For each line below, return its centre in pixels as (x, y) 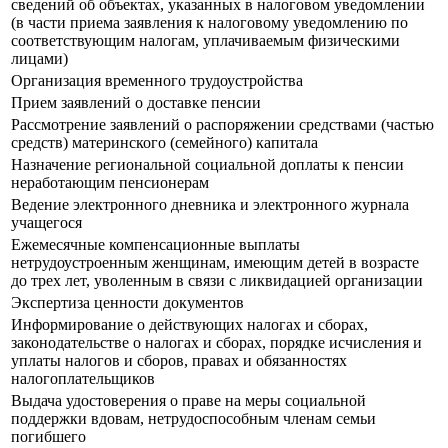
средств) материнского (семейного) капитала (164, 143)
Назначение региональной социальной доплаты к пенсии (207, 165)
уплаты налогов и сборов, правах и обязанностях (179, 361)
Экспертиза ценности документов (127, 303)
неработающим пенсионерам (112, 183)
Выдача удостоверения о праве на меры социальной (188, 401)
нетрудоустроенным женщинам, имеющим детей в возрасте (215, 263)
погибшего (48, 437)
